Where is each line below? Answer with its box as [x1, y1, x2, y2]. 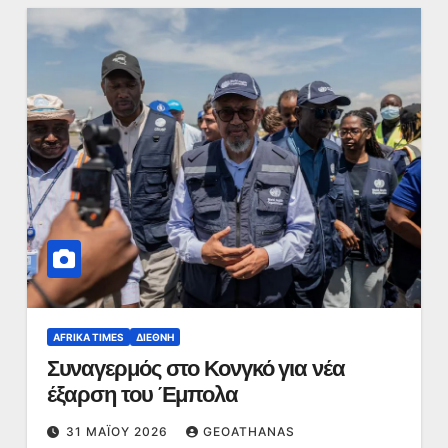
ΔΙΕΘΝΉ [135, 331, 174, 343]
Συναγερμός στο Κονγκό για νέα [46, 355, 345, 382]
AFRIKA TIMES [52, 331, 124, 343]
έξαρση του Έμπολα [46, 381, 238, 408]
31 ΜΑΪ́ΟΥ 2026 [65, 424, 172, 439]
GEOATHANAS [202, 424, 295, 439]
